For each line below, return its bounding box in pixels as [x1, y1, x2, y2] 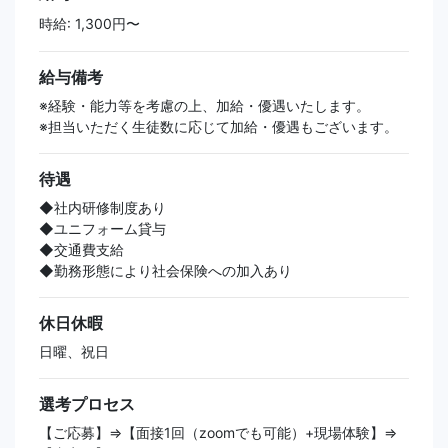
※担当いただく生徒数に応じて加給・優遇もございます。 [39, 118, 398, 136]
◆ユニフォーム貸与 [39, 220, 166, 238]
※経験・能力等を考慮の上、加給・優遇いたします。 [39, 97, 370, 115]
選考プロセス [39, 394, 135, 415]
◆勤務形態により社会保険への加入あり [39, 262, 292, 280]
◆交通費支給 [39, 241, 124, 259]
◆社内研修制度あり [39, 199, 166, 217]
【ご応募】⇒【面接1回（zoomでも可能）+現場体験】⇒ [39, 424, 397, 442]
